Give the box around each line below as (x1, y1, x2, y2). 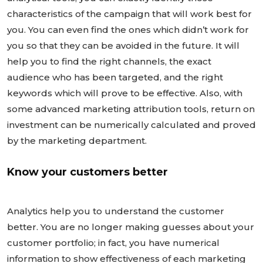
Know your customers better (7, 166, 168, 179)
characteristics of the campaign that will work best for (7, 8, 252, 20)
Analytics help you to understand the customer (7, 205, 224, 217)
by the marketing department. (7, 135, 147, 147)
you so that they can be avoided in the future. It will (7, 40, 240, 52)
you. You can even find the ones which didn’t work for (7, 24, 249, 36)
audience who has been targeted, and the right (7, 72, 223, 83)
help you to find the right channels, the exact (7, 56, 211, 68)
